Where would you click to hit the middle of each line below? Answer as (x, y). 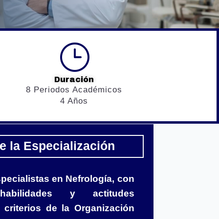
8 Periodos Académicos (74, 90)
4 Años (74, 101)
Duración (74, 80)
